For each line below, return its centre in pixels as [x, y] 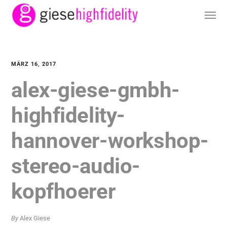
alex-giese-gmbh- [96, 90]
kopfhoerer [63, 191]
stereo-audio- [76, 166]
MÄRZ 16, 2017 [34, 64]
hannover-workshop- [110, 141]
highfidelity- [68, 115]
